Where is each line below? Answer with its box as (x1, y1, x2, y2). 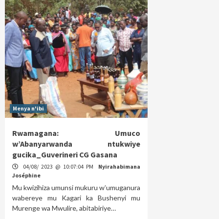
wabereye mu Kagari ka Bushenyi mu (12, 194, 141, 202)
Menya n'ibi (13, 105, 44, 112)
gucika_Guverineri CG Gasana (12, 150, 117, 160)
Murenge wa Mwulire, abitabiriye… (12, 204, 116, 213)
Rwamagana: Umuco (12, 128, 141, 138)
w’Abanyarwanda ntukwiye (12, 139, 141, 149)
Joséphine (12, 172, 41, 179)
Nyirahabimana (98, 163, 141, 171)
